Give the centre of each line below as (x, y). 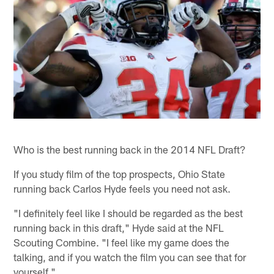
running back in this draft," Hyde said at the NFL (119, 227)
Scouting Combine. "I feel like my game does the (122, 242)
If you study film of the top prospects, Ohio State (120, 173)
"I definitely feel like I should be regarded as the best (128, 213)
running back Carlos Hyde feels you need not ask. (122, 188)
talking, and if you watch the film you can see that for (130, 257)
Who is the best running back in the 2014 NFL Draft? (130, 149)
